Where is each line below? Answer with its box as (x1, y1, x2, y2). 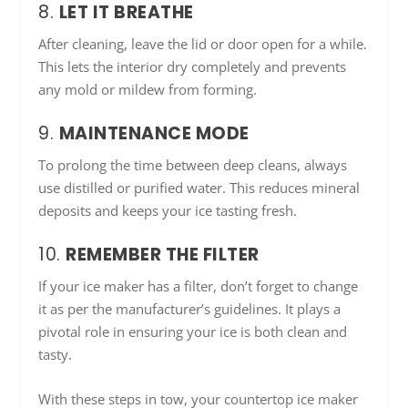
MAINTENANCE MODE (58, 121, 250, 147)
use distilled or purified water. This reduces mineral (38, 178, 361, 198)
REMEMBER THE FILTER (66, 242, 260, 268)
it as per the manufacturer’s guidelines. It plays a (38, 300, 342, 319)
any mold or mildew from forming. (38, 80, 258, 99)
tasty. (38, 345, 73, 364)
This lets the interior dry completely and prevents (38, 57, 347, 76)
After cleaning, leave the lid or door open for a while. (38, 35, 368, 54)
